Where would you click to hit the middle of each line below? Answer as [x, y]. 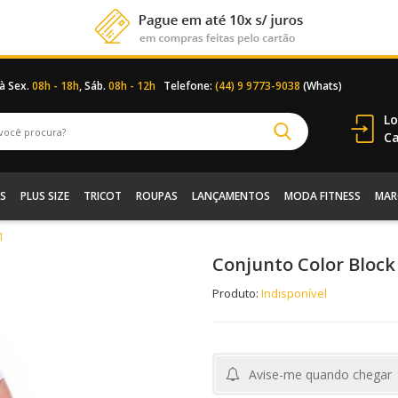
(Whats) [321, 86]
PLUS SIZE [44, 196]
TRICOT [102, 196]
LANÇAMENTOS [231, 196]
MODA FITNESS [322, 196]
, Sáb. [94, 86]
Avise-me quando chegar [320, 374]
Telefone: [189, 86]
